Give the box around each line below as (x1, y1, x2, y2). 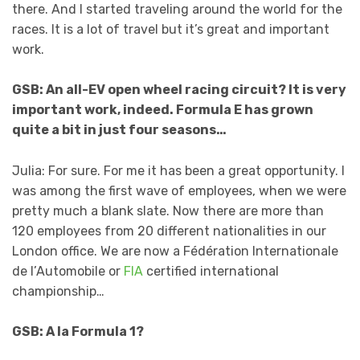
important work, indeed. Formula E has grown (12, 102, 313, 118)
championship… (12, 283, 104, 299)
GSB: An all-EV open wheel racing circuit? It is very (12, 82, 346, 98)
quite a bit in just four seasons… (12, 122, 227, 138)
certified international (143, 263, 279, 279)
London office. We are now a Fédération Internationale (12, 243, 338, 259)
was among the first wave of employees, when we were (12, 182, 346, 198)
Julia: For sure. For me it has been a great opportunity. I (12, 162, 345, 178)
